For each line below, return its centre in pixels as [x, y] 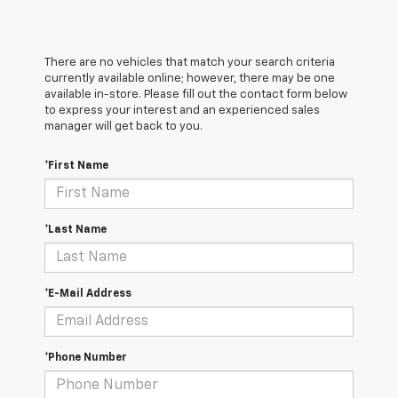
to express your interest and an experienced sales [182, 111]
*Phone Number [86, 358]
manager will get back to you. [123, 127]
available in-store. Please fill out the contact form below [196, 95]
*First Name [76, 167]
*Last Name [76, 231]
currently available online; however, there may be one [190, 79]
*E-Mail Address [88, 295]
